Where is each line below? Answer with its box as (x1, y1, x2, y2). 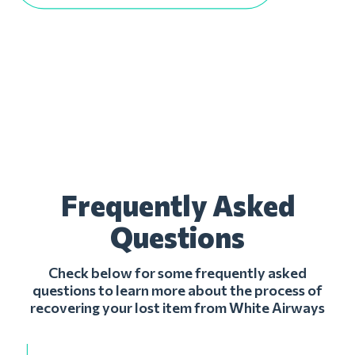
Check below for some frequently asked (48, 264, 307, 281)
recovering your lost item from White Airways (30, 299, 325, 316)
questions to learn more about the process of (32, 281, 323, 299)
